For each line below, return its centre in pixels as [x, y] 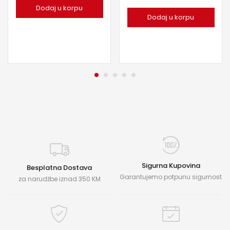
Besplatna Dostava [59, 168]
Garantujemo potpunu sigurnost [171, 177]
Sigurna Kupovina [171, 166]
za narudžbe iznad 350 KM [59, 179]
